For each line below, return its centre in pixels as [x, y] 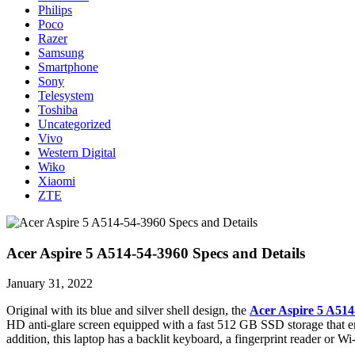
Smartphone [68, 67]
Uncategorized [74, 124]
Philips [55, 10]
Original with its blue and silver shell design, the [128, 311]
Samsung [61, 52]
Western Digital [77, 152]
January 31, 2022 [50, 284]
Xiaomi [57, 181]
